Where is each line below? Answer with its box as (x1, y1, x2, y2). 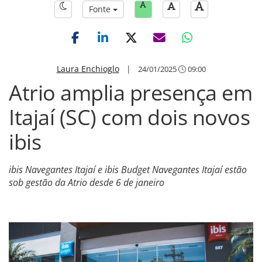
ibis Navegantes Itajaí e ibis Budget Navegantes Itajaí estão (9, 163, 247, 176)
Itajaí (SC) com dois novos (9, 103, 250, 132)
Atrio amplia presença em (9, 78, 252, 107)
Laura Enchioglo (56, 63, 119, 74)
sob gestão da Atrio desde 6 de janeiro (9, 176, 164, 189)
